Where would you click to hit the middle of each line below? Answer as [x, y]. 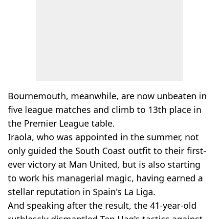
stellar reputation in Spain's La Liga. [82, 192]
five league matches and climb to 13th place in [105, 109]
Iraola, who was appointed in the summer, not [103, 137]
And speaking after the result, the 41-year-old [102, 205]
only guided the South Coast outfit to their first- [107, 151]
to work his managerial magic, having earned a [105, 178]
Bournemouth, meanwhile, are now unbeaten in [107, 96]
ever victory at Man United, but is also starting [104, 164]
